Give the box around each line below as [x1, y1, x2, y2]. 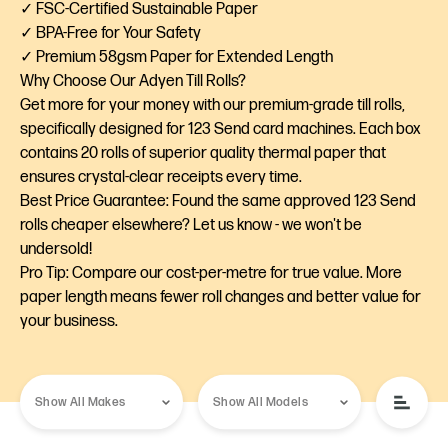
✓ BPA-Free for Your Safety [20, 24, 201, 43]
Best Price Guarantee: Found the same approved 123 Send [20, 192, 416, 211]
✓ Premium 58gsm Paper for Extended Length [20, 48, 333, 67]
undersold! [20, 240, 92, 259]
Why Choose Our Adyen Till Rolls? [20, 72, 246, 91]
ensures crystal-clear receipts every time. [20, 168, 302, 187]
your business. [20, 312, 118, 331]
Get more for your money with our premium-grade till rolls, [20, 96, 405, 115]
